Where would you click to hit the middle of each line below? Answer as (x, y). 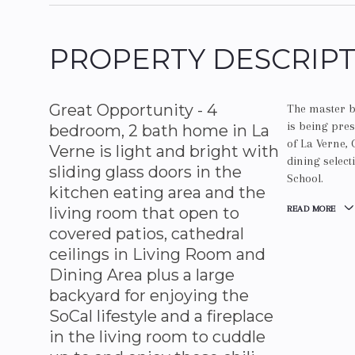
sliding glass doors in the (145, 172)
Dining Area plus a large (142, 275)
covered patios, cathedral (147, 234)
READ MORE (311, 209)
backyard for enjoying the (149, 296)
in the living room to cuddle (157, 337)
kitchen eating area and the (157, 193)
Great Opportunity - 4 (133, 110)
